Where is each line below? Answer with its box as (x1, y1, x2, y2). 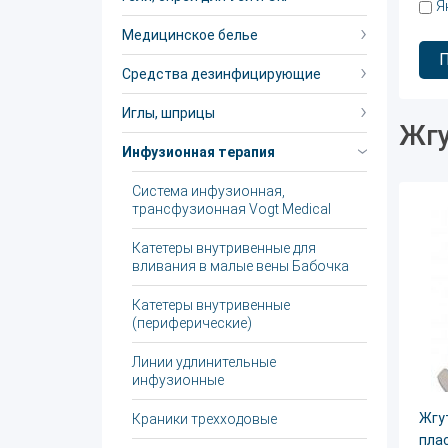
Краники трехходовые (132, 411, 277, 427)
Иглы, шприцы (122, 105, 215, 121)
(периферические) (132, 315, 252, 331)
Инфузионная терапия (122, 144, 275, 160)
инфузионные (132, 372, 224, 388)
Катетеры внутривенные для (132, 240, 316, 256)
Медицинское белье (122, 27, 258, 43)
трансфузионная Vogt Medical (132, 201, 331, 217)
